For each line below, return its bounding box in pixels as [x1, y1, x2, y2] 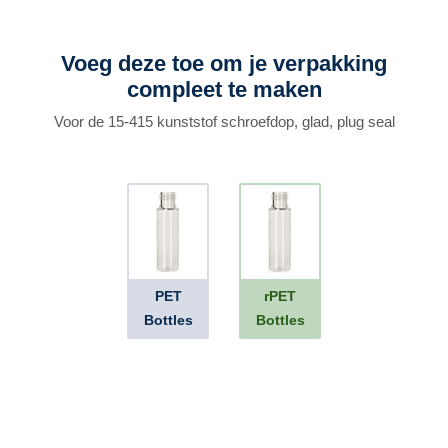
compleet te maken [126, 77, 322, 102]
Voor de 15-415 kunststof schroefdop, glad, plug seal [53, 113, 395, 130]
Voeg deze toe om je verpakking [61, 51, 387, 76]
